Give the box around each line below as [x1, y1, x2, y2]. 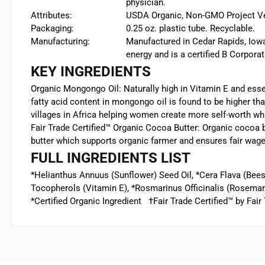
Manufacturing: [31, 36, 90, 47]
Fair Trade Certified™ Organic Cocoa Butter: [31, 122, 200, 133]
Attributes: [31, 10, 72, 21]
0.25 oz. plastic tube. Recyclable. [126, 23, 257, 34]
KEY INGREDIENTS [31, 63, 151, 80]
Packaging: [31, 23, 74, 34]
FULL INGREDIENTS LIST [31, 150, 190, 166]
